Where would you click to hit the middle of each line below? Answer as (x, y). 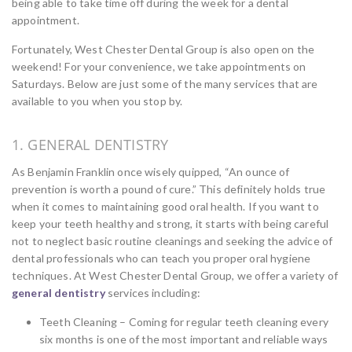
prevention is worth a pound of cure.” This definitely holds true (169, 189)
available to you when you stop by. (97, 101)
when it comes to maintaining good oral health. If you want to (165, 206)
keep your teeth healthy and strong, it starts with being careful (170, 224)
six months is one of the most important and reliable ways (184, 339)
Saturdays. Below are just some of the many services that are (165, 84)
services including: (152, 293)
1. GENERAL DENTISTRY (90, 145)
